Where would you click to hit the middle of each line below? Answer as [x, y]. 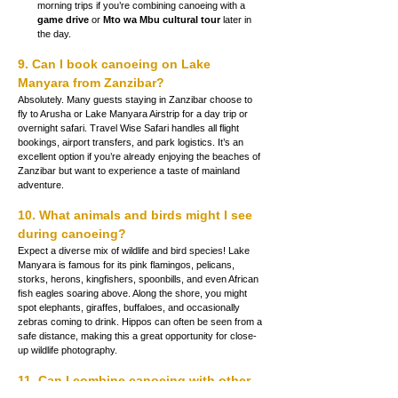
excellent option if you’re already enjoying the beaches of [140, 156]
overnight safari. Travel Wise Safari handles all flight [130, 127]
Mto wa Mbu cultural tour [162, 19]
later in [237, 19]
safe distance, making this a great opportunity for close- [137, 335]
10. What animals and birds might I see [137, 215]
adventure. [41, 184]
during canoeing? [72, 233]
